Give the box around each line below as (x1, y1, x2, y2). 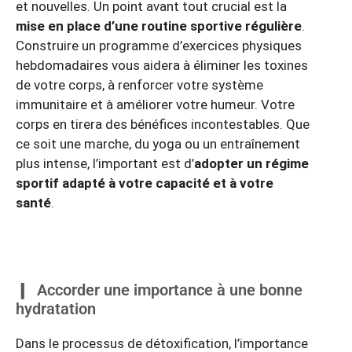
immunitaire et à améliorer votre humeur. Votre (16, 97, 295, 113)
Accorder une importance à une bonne (37, 280, 302, 300)
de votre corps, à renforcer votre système (16, 77, 263, 93)
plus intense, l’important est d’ (16, 156, 194, 172)
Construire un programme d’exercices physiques (16, 38, 302, 54)
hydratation (16, 299, 96, 319)
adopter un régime (194, 156, 309, 172)
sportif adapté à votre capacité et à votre (16, 175, 273, 192)
